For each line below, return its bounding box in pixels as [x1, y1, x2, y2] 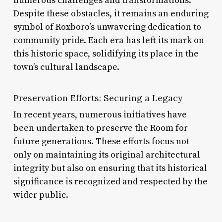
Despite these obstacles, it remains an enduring [13, 7, 209, 19]
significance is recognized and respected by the [13, 175, 208, 187]
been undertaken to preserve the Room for [13, 122, 188, 134]
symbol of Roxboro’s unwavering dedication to [13, 21, 201, 33]
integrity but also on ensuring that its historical [13, 162, 207, 174]
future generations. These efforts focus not [13, 135, 189, 147]
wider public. [13, 189, 68, 201]
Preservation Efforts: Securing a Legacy [13, 92, 182, 104]
